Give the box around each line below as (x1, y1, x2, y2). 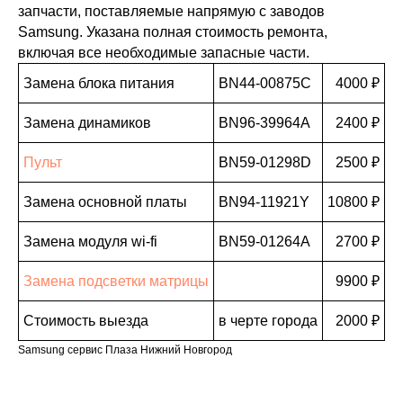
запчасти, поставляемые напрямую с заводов (18, 4, 325, 19)
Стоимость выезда (23, 313, 148, 328)
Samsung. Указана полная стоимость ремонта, (18, 24, 327, 40)
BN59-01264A (219, 234, 310, 249)
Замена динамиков (23, 115, 151, 130)
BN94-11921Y (219, 194, 309, 210)
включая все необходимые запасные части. (18, 45, 309, 60)
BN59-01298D (219, 155, 311, 170)
